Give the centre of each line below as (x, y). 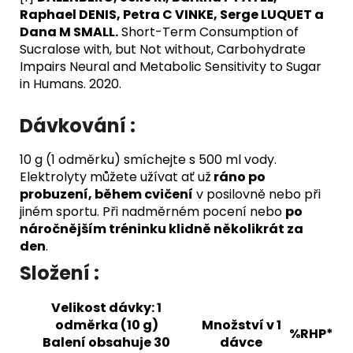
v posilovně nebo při (257, 195)
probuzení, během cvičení (106, 195)
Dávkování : (78, 125)
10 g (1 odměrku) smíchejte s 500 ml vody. (148, 160)
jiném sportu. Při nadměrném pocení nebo (152, 212)
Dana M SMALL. (69, 32)
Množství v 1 (241, 325)
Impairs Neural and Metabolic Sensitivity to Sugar (171, 66)
